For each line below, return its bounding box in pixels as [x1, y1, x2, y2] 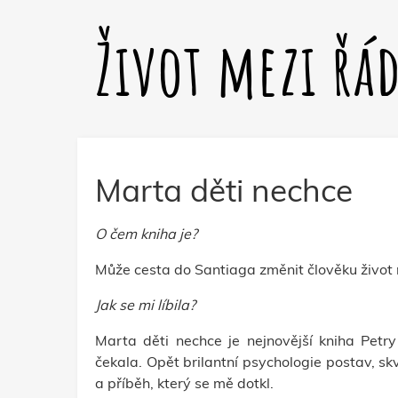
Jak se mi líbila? [95, 296, 195, 314]
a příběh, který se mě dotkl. [95, 374, 277, 392]
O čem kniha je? [95, 225, 197, 243]
